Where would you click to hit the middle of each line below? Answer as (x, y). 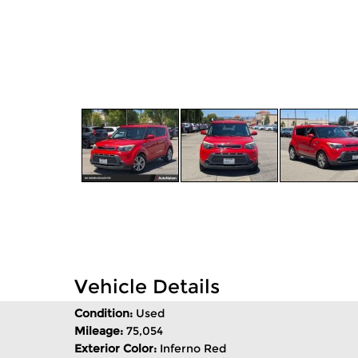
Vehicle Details (147, 286)
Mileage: (100, 331)
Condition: (105, 313)
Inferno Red (193, 348)
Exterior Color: (117, 348)
